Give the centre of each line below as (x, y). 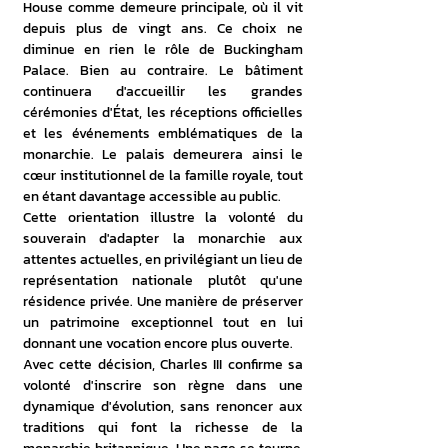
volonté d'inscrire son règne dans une (163, 385)
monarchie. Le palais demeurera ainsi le (163, 154)
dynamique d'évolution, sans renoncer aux (163, 406)
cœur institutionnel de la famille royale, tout (163, 175)
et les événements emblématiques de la (163, 133)
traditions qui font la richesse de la (163, 427)
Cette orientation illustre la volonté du (163, 217)
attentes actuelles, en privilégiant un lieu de (163, 259)
